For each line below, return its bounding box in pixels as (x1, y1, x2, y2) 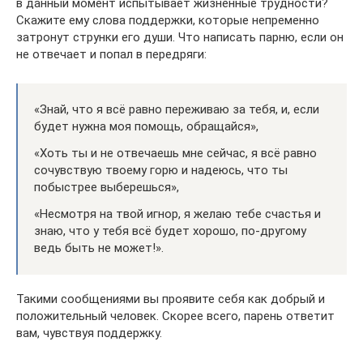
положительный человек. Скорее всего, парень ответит (16, 308, 335, 323)
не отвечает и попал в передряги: (16, 46, 207, 62)
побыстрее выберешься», (34, 179, 179, 194)
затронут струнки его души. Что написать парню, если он (16, 29, 344, 45)
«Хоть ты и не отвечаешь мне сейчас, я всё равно (34, 145, 317, 160)
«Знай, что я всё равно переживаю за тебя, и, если (34, 101, 319, 117)
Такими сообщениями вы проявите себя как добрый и (16, 291, 325, 306)
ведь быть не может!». (34, 240, 164, 255)
